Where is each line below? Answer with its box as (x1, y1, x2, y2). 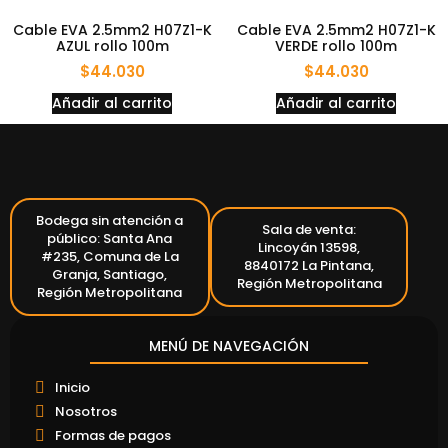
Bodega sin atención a (36, 211, 184, 231)
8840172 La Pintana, (244, 256, 374, 276)
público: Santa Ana (47, 229, 173, 249)
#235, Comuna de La (40, 247, 179, 267)
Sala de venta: (262, 220, 356, 240)
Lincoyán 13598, (258, 238, 360, 258)
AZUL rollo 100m (55, 35, 169, 56)
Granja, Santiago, (52, 265, 168, 285)
